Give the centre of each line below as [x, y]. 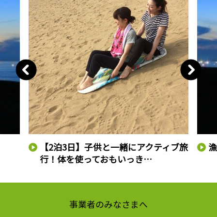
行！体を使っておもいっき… [96, 159]
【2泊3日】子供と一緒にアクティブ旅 [114, 147]
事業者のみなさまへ [108, 204]
